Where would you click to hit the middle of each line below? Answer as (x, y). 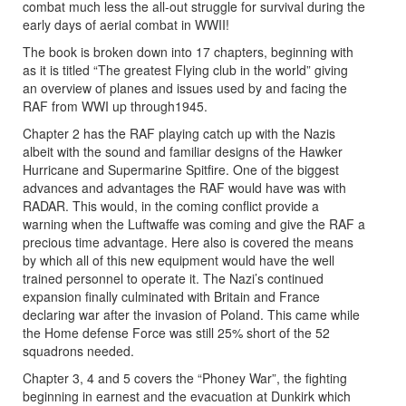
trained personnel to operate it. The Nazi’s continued (173, 279)
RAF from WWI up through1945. (115, 106)
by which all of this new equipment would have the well (179, 261)
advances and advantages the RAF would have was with (184, 188)
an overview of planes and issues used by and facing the (185, 88)
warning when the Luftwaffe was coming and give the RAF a (194, 224)
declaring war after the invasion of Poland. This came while (191, 315)
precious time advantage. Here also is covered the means (188, 242)
